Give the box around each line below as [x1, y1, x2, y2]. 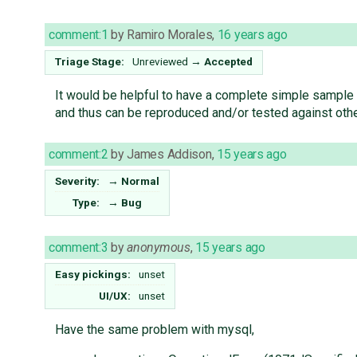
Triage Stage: [55, 55, 125, 69]
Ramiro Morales [127, 27, 213, 43]
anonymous [127, 240, 190, 256]
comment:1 [49, 27, 108, 43]
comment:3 [49, 240, 108, 256]
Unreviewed [132, 55, 188, 69]
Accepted [204, 55, 253, 69]
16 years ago [217, 27, 288, 43]
